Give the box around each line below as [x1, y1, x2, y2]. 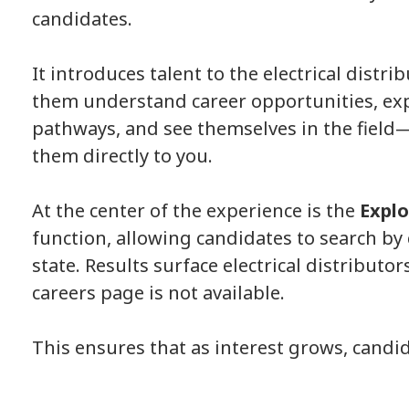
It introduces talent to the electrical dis [32, 60, 372, 86]
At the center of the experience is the [32, 197, 360, 223]
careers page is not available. [32, 279, 285, 305]
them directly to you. [32, 142, 213, 168]
